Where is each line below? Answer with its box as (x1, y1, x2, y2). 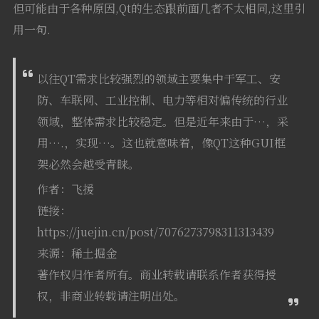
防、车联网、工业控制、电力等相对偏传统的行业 (36, 92, 288, 109)
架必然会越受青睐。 (36, 156, 140, 173)
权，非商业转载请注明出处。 (36, 288, 185, 305)
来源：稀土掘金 (36, 245, 117, 262)
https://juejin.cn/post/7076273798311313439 (36, 224, 274, 241)
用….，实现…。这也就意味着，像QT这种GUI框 (36, 135, 286, 152)
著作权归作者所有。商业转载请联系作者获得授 (36, 266, 276, 283)
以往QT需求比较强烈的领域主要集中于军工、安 (36, 70, 281, 88)
